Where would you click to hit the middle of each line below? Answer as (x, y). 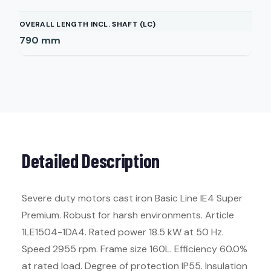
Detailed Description (91, 160)
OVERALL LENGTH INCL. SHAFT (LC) (88, 24)
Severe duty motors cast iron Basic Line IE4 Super (132, 198)
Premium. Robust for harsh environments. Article (128, 215)
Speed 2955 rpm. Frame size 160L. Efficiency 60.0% (135, 249)
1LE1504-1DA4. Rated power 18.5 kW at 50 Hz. (123, 232)
